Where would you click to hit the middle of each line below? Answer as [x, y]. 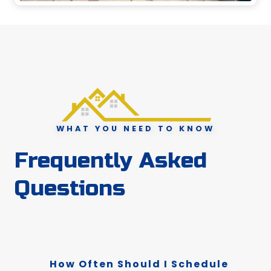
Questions [70, 189]
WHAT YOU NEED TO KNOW [135, 129]
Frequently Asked [111, 161]
